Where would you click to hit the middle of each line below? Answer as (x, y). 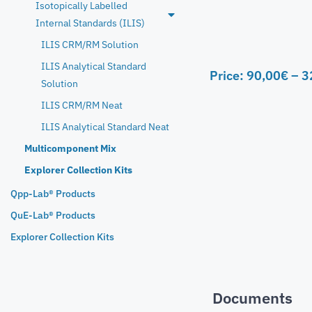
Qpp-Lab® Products (53, 193)
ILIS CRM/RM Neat (82, 105)
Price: (228, 75)
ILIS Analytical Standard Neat (105, 126)
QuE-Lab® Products (53, 215)
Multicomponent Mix (70, 148)
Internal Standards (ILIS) (90, 23)
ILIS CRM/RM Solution (90, 44)
